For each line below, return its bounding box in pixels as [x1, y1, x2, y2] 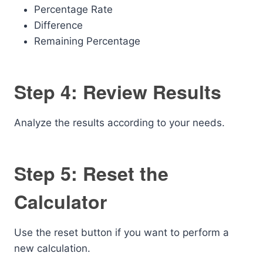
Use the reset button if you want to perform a [14, 227, 229, 238]
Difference [34, 19, 83, 31]
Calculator [14, 188, 107, 215]
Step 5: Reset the [14, 160, 168, 187]
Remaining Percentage [34, 35, 140, 47]
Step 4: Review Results [14, 78, 221, 105]
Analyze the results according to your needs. [14, 117, 225, 129]
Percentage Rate [34, 4, 113, 15]
